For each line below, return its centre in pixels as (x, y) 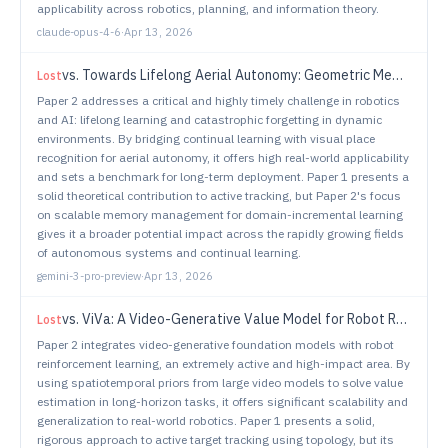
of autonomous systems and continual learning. (169, 252)
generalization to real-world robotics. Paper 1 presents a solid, (206, 420)
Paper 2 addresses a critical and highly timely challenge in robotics (218, 100)
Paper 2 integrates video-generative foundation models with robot (215, 344)
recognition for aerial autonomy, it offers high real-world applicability (223, 157)
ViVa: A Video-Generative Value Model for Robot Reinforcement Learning (239, 319)
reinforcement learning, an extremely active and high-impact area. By (223, 363)
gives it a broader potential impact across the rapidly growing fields (220, 233)
